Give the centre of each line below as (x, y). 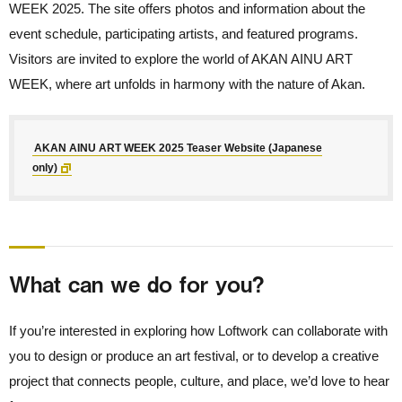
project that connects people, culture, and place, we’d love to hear (199, 381)
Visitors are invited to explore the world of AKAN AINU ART (181, 59)
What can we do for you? (136, 284)
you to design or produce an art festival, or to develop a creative (194, 356)
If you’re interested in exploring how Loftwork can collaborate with (198, 331)
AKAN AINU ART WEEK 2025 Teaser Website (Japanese (178, 149)
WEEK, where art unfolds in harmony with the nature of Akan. (187, 84)
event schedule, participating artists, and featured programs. (184, 34)
